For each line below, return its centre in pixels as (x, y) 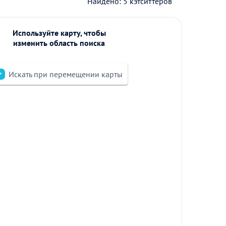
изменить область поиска (59, 43)
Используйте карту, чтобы (59, 33)
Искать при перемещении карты (66, 74)
